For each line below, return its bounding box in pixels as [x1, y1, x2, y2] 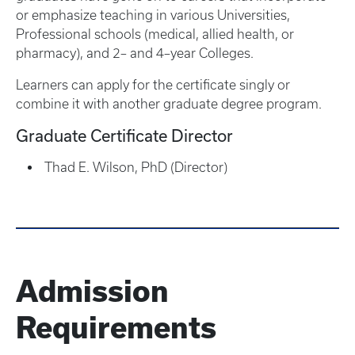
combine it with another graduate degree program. [16, 97, 322, 111]
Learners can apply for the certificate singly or [16, 78, 290, 92]
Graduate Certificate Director [16, 126, 233, 145]
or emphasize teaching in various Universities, [16, 8, 290, 22]
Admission [16, 275, 169, 307]
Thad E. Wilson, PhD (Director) [41, 160, 227, 174]
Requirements [16, 311, 216, 344]
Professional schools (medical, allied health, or [16, 27, 294, 41]
